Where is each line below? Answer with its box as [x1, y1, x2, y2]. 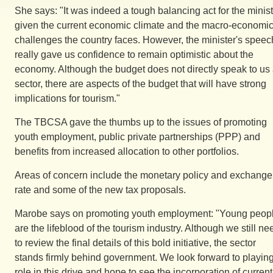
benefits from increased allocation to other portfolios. [15, 146, 239, 157]
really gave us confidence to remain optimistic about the [15, 49, 253, 60]
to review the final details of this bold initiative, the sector [15, 238, 256, 248]
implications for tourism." [15, 93, 120, 104]
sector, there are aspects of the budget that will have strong [15, 79, 266, 89]
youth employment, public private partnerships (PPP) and [15, 132, 260, 142]
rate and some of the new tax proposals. [15, 185, 186, 195]
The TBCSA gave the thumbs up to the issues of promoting [15, 117, 267, 127]
